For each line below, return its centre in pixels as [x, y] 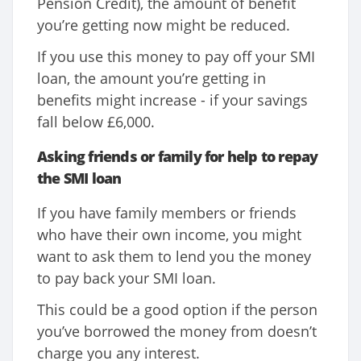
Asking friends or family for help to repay [178, 157]
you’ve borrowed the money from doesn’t [177, 332]
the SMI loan [79, 178]
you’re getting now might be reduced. [164, 25]
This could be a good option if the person [177, 310]
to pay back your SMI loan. [127, 278]
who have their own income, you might [169, 235]
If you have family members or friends [167, 213]
